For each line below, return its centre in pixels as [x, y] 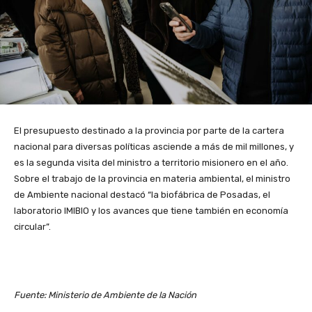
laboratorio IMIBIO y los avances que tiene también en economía [151, 210]
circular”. [32, 226]
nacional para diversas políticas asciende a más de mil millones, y [154, 146]
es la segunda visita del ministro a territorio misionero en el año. [151, 162]
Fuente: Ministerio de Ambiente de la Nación [105, 295]
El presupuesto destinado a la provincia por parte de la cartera [149, 130]
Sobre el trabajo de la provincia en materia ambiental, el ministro [152, 178]
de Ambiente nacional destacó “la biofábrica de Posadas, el [142, 194]
